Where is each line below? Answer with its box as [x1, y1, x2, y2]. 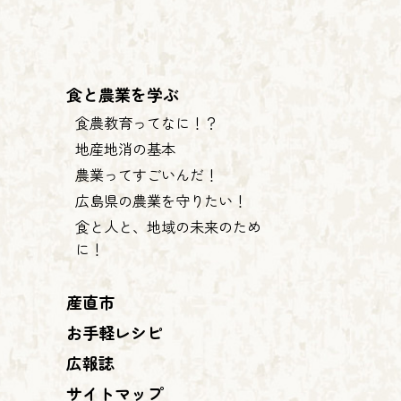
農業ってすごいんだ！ [74, 163, 218, 185]
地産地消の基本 [74, 137, 175, 159]
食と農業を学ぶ [65, 81, 179, 106]
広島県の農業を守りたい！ [74, 189, 247, 211]
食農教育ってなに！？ [74, 111, 218, 133]
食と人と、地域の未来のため [74, 215, 261, 237]
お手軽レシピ [65, 320, 163, 344]
